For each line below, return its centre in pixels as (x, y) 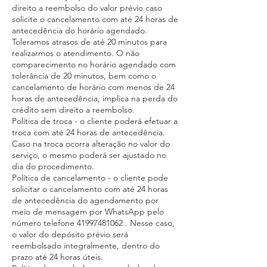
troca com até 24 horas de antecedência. (89, 133)
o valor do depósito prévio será (70, 235)
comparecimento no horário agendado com (94, 65)
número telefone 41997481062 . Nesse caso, (93, 223)
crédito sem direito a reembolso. (73, 110)
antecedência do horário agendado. (80, 31)
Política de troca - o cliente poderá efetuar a (95, 121)
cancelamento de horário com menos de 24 (93, 87)
